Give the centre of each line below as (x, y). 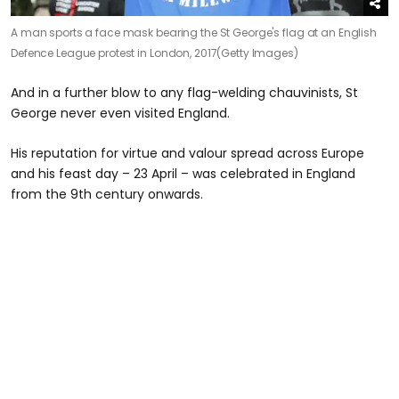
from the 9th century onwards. (107, 195)
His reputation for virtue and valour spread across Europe (187, 154)
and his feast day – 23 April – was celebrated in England (183, 174)
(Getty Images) (257, 53)
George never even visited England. (120, 114)
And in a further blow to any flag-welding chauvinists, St (184, 93)
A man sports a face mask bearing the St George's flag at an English (194, 33)
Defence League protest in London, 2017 (114, 53)
